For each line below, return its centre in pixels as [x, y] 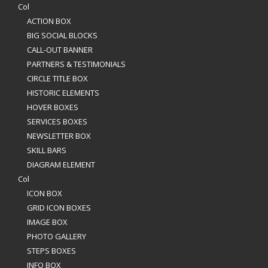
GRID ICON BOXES [59, 208]
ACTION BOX [49, 21]
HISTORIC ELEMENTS [63, 93]
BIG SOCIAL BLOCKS [62, 35]
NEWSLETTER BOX [59, 136]
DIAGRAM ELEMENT [61, 165]
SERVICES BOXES [57, 121]
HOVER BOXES [53, 107]
